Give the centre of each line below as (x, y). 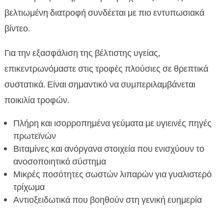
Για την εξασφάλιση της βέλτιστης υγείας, (82, 53)
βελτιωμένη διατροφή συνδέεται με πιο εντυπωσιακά (104, 13)
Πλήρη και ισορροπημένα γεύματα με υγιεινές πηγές (112, 124)
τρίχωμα (29, 187)
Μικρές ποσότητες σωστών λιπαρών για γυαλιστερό (112, 175)
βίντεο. (17, 29)
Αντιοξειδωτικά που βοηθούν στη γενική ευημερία (107, 200)
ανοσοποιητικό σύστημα (59, 162)
